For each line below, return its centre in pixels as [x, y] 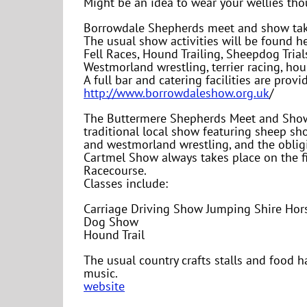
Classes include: [126, 184]
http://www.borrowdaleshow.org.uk [176, 93]
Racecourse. [115, 171]
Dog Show [111, 222]
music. [101, 273]
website [104, 286]
